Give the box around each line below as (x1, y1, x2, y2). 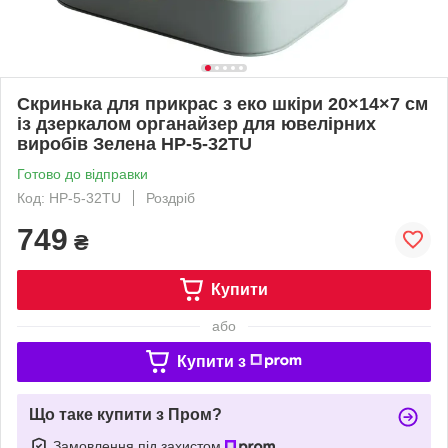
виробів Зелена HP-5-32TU (17, 133, 252, 154)
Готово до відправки (17, 165, 148, 182)
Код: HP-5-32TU (17, 189, 121, 206)
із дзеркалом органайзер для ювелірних (17, 113, 376, 134)
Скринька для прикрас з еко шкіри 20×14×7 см (17, 93, 428, 114)
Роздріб (146, 189, 195, 206)
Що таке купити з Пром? (29, 405, 222, 423)
